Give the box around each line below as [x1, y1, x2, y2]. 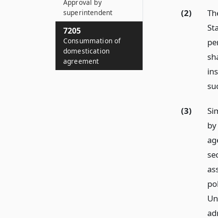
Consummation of [63, 36, 121, 45]
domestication [63, 46, 110, 55]
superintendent [63, 8, 113, 17]
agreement [63, 56, 99, 66]
